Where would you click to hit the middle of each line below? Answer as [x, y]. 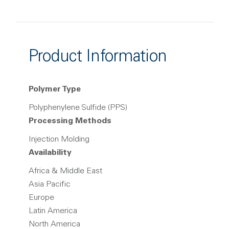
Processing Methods [70, 121]
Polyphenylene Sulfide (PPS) [78, 108]
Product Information [98, 58]
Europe [41, 198]
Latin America [53, 211]
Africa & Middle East [65, 171]
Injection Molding [59, 140]
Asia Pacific [50, 185]
